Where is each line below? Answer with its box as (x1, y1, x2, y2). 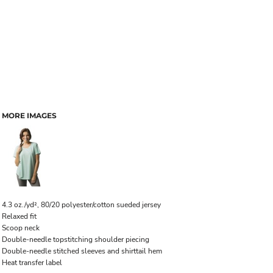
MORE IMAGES (2, 111, 57, 120)
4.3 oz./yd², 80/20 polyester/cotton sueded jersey (2, 200, 161, 210)
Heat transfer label (2, 258, 62, 268)
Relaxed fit (2, 211, 37, 221)
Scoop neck (2, 223, 40, 233)
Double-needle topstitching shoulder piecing (2, 235, 149, 244)
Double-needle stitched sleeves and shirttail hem (2, 246, 162, 256)
